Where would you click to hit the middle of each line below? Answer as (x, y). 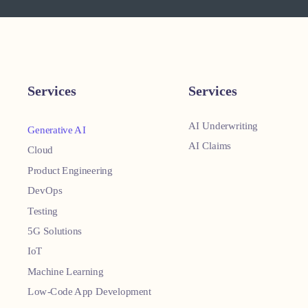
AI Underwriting (223, 125)
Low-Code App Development (89, 292)
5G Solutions (55, 231)
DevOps (45, 190)
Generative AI (57, 130)
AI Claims (210, 145)
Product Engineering (70, 170)
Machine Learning (66, 271)
